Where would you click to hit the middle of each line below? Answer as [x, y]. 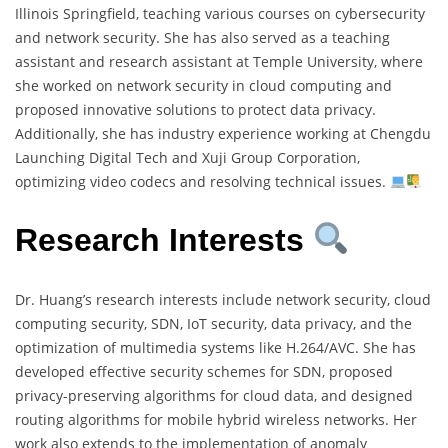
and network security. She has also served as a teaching [202, 37]
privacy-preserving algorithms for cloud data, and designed [214, 395]
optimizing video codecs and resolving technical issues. [202, 181]
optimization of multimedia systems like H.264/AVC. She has [215, 347]
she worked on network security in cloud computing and [203, 85]
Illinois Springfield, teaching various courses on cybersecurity [220, 13]
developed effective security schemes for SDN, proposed [204, 371]
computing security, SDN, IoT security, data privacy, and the [213, 323]
